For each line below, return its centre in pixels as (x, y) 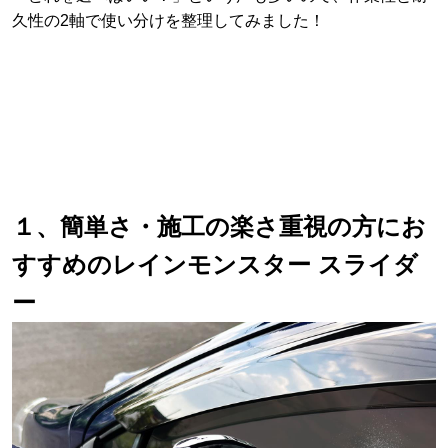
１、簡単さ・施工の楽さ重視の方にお (219, 227)
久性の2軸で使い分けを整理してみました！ (168, 21)
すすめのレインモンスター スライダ (215, 265)
